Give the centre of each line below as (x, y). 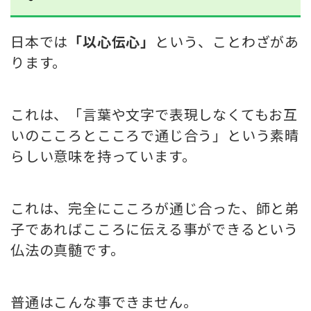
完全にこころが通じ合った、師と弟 (184, 208)
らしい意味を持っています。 (103, 156)
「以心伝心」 (112, 42)
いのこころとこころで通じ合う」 (119, 135)
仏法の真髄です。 (68, 250)
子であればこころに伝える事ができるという (154, 229)
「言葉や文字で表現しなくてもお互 (183, 115)
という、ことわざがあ (227, 42)
